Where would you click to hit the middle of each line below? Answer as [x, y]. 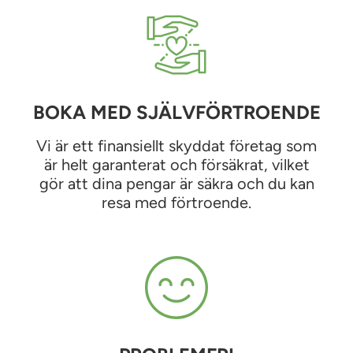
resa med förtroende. [176, 202]
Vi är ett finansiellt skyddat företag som [176, 145]
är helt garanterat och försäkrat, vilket [176, 164]
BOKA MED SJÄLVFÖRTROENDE [176, 112]
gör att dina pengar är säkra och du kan [176, 183]
